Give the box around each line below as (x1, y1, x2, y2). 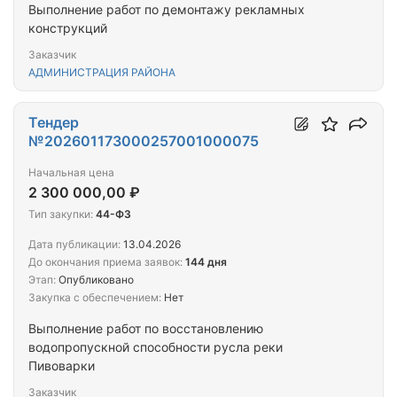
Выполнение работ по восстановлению (28, 321, 263, 337)
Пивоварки (28, 358, 95, 374)
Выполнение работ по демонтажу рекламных (28, 2, 305, 18)
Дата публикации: (28, 237, 121, 252)
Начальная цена (28, 166, 114, 180)
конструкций (28, 20, 107, 36)
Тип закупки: (28, 207, 93, 222)
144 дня (185, 255, 227, 269)
